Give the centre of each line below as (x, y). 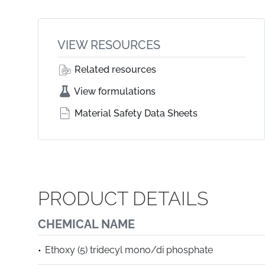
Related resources (114, 70)
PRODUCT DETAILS (123, 198)
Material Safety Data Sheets (135, 113)
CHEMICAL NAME (86, 224)
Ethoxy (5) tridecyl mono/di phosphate (129, 250)
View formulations (114, 91)
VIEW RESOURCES (109, 45)
